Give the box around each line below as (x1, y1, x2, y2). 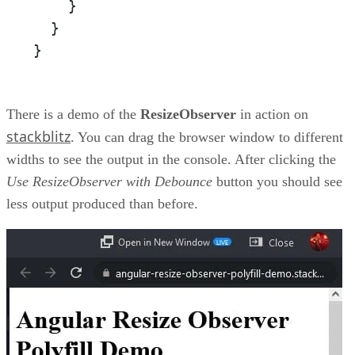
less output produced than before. (6, 196, 198, 212)
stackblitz (6, 127, 71, 147)
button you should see (212, 174, 342, 190)
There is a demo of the (6, 106, 140, 123)
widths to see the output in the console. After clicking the (6, 151, 336, 168)
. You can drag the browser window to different (71, 129, 343, 146)
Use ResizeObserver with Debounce (6, 174, 212, 190)
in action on (236, 106, 308, 123)
